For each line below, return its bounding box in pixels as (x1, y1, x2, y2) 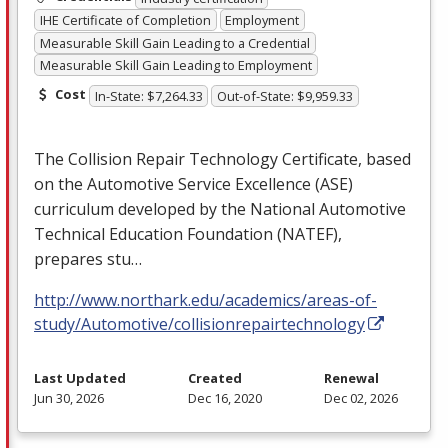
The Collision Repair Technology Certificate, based (34, 147, 411, 170)
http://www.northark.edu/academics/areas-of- (34, 288, 377, 311)
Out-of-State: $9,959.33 (217, 86, 354, 105)
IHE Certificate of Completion (39, 11, 211, 30)
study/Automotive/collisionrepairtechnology (34, 312, 365, 335)
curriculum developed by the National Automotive (34, 197, 406, 220)
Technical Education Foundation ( (34, 222, 282, 245)
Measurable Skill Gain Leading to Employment (39, 56, 312, 75)
